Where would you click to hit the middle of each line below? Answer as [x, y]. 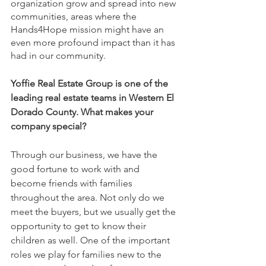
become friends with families [73, 183]
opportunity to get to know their [80, 226]
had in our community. [58, 55]
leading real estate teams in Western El [94, 97]
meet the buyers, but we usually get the [94, 211]
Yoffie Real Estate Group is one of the [91, 83]
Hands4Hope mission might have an [88, 29]
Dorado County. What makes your [83, 112]
